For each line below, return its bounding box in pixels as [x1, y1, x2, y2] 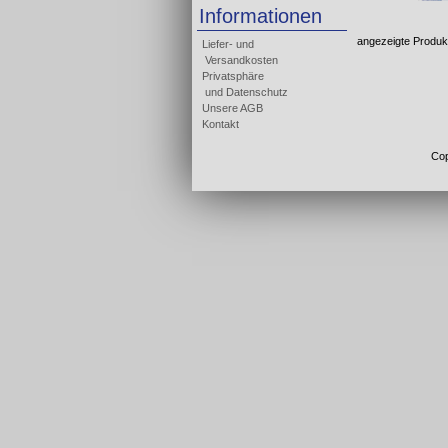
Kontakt [202, 118, 239, 130]
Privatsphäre [202, 70, 264, 82]
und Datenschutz [202, 86, 288, 98]
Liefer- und [202, 38, 254, 50]
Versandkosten [202, 54, 278, 66]
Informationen [199, 5, 322, 27]
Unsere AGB [202, 102, 263, 114]
